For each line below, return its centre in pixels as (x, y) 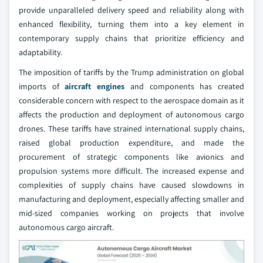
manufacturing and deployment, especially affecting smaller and (131, 199)
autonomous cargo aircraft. (66, 227)
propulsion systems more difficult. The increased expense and (131, 171)
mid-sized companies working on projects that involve (131, 213)
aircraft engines (95, 86)
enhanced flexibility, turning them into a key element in (131, 24)
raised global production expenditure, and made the (131, 143)
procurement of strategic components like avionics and (131, 157)
